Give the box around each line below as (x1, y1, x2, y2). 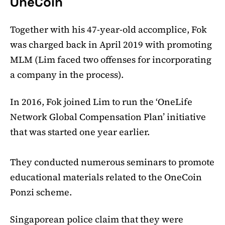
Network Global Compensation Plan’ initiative (10, 110, 206, 123)
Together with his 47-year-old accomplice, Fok (10, 23, 207, 36)
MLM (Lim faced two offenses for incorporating (10, 53, 211, 66)
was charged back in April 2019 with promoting (10, 38, 212, 51)
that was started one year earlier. (10, 125, 150, 138)
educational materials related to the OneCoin (10, 170, 202, 183)
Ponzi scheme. (10, 185, 76, 198)
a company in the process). (10, 68, 136, 81)
